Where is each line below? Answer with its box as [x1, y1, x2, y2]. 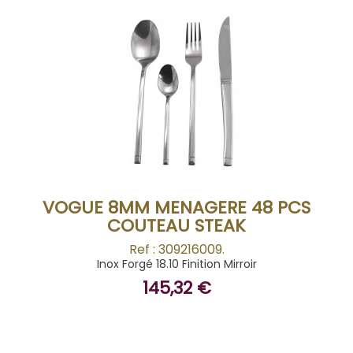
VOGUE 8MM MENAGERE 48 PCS [43, 195, 310, 220]
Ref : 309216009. [128, 240, 225, 258]
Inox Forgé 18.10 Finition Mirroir [96, 256, 257, 272]
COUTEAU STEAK [107, 214, 246, 238]
